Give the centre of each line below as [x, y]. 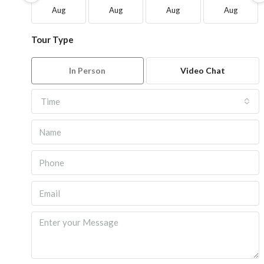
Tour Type [52, 39]
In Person [88, 70]
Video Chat [203, 70]
